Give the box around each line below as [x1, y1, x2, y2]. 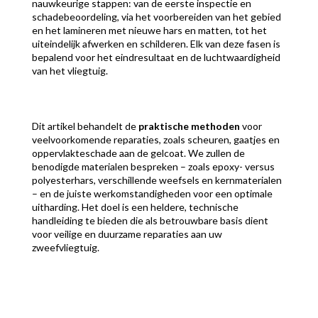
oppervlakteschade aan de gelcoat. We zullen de [31, 146, 245, 159]
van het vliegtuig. [31, 64, 108, 77]
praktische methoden [138, 119, 240, 132]
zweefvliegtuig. [31, 241, 99, 253]
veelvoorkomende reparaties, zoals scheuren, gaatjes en [31, 133, 280, 146]
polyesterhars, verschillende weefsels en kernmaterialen [31, 173, 282, 186]
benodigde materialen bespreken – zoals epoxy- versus [31, 160, 275, 172]
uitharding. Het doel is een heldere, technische [31, 200, 238, 213]
